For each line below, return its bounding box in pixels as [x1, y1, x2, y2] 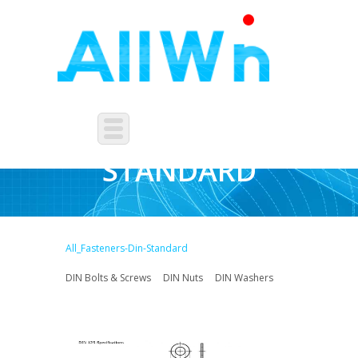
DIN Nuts [162, 271, 203, 284]
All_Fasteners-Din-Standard [65, 241, 188, 255]
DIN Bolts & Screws [65, 271, 151, 284]
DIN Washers [214, 271, 273, 284]
